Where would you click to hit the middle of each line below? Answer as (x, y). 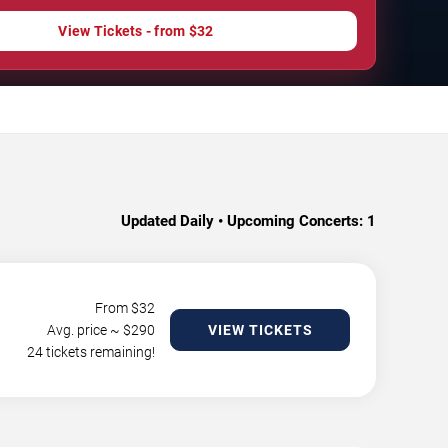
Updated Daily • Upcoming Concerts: (242, 220)
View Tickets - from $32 (136, 30)
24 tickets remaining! (91, 351)
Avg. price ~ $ (89, 329)
